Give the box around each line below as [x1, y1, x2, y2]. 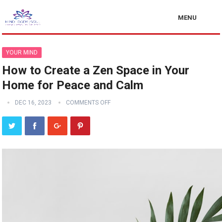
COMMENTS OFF [66, 99, 111, 106]
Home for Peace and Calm [2, 78, 144, 92]
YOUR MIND [6, 49, 38, 56]
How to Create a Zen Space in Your [2, 63, 190, 77]
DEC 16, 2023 [15, 99, 52, 106]
